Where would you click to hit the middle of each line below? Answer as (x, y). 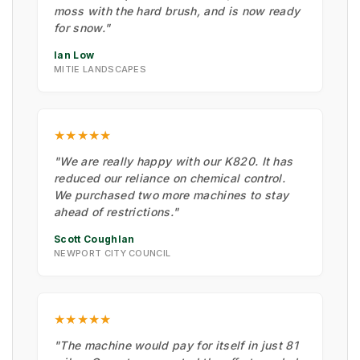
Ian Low (74, 55)
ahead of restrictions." (117, 211)
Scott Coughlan (94, 239)
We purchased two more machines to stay (172, 194)
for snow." (82, 27)
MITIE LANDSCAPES (100, 69)
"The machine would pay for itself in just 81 (176, 345)
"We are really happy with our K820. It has (174, 161)
